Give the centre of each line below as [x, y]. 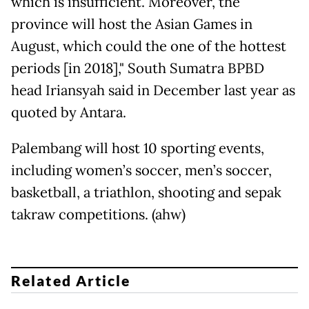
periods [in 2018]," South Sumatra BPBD [138, 69]
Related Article [71, 280]
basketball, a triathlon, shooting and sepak [146, 193]
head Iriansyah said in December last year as [153, 91]
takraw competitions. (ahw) [98, 215]
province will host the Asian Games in [132, 24]
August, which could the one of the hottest [149, 47]
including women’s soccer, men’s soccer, [141, 171]
